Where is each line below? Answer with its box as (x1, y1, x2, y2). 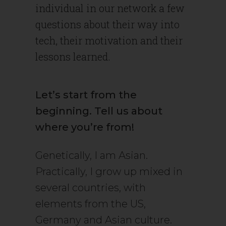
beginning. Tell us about (35, 105, 162, 117)
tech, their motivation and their (35, 34, 183, 47)
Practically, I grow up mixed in (35, 165, 183, 178)
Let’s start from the (35, 89, 137, 101)
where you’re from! (35, 121, 134, 133)
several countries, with (35, 182, 146, 194)
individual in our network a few (35, 2, 185, 15)
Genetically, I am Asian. (35, 149, 148, 161)
